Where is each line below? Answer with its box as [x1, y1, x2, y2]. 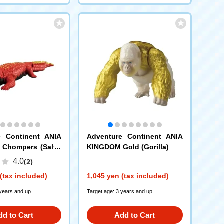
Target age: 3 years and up [86, 188, 152, 194]
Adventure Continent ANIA [86, 132, 183, 140]
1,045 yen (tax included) [86, 171, 169, 180]
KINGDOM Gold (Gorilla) [86, 142, 169, 151]
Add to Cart [114, 210, 155, 219]
